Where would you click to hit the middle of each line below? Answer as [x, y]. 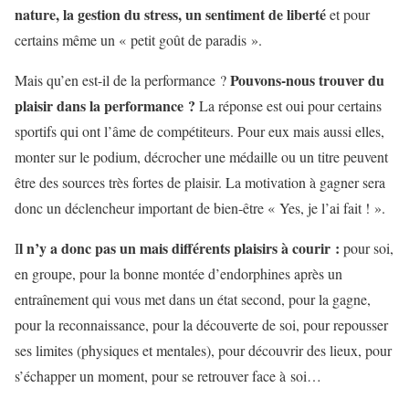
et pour [348, 14]
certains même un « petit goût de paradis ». [138, 40]
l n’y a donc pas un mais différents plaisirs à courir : [179, 248]
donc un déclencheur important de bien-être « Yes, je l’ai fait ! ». [200, 208]
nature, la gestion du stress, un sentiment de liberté [170, 14]
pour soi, [367, 248]
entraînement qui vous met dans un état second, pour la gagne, [193, 299]
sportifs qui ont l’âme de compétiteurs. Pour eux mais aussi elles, [199, 131]
